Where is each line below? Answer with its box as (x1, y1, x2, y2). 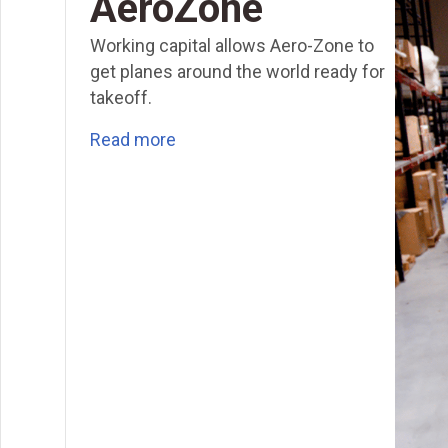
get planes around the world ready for (90, 60, 385, 82)
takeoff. (90, 86, 152, 108)
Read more (90, 128, 176, 150)
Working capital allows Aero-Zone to (90, 34, 374, 56)
